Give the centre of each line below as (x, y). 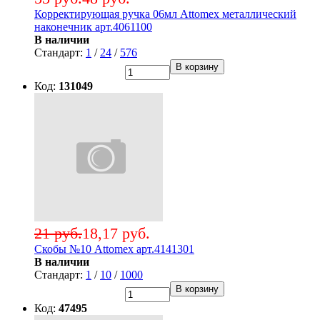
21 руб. (58, 234)
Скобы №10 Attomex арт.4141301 (114, 249)
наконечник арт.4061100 (93, 27)
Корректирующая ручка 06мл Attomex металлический (165, 14)
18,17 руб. (116, 234)
